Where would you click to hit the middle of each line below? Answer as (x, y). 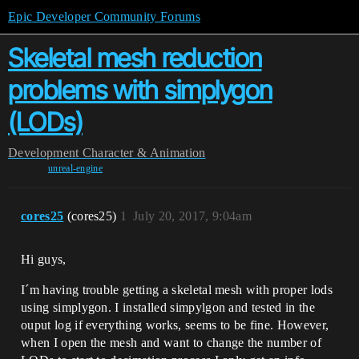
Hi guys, (44, 259)
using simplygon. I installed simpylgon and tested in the (168, 307)
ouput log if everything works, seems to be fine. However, (175, 325)
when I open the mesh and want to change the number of (171, 343)
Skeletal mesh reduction (135, 58)
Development (44, 153)
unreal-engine (75, 168)
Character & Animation (144, 153)
